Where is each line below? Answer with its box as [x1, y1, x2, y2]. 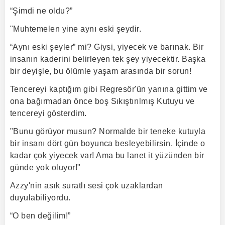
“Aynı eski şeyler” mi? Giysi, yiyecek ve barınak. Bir [10, 43, 204, 51]
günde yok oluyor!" [10, 163, 81, 172]
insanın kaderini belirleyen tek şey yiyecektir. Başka [10, 55, 206, 63]
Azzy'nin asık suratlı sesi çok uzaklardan [10, 181, 163, 190]
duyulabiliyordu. [10, 193, 71, 202]
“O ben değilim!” [10, 211, 71, 220]
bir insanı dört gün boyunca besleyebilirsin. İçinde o [10, 139, 205, 148]
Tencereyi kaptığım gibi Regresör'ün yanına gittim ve [10, 85, 208, 93]
